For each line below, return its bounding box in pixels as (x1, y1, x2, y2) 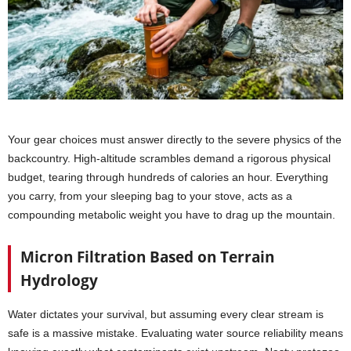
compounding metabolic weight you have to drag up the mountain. (8, 208, 335, 222)
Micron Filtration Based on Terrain (20, 247, 274, 268)
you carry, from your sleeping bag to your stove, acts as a (8, 190, 292, 203)
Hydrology (20, 270, 98, 291)
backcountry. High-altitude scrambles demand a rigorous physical (8, 152, 331, 165)
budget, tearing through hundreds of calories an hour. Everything (8, 171, 328, 184)
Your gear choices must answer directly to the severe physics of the (8, 133, 342, 147)
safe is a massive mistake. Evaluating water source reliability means (8, 327, 343, 340)
